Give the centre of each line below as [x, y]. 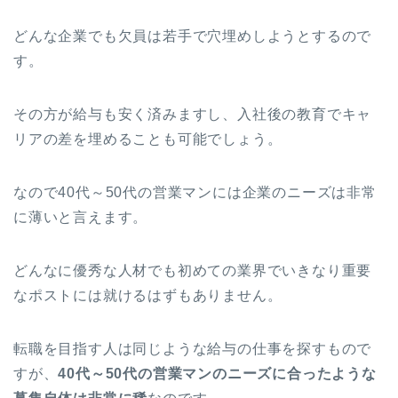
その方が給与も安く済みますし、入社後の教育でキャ [193, 114]
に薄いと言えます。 [81, 217]
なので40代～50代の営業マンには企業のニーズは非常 [195, 192]
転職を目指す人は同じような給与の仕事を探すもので [193, 348]
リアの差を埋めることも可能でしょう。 [148, 139]
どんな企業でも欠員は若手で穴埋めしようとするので [193, 36]
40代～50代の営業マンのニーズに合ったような [217, 373]
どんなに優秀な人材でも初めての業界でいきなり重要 [193, 270]
